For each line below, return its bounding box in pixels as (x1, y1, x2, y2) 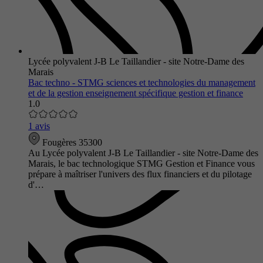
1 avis (28, 120, 50, 131)
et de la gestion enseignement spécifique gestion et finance (28, 87, 243, 98)
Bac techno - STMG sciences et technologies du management (28, 77, 255, 87)
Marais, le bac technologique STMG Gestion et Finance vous (28, 158, 255, 168)
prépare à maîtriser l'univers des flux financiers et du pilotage (28, 168, 252, 179)
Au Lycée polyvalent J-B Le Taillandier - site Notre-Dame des (28, 147, 258, 158)
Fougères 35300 (40, 137, 102, 147)
